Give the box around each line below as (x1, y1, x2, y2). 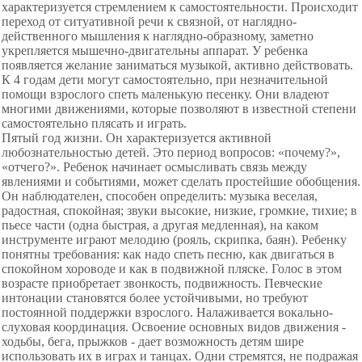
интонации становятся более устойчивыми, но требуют (2, 291, 308, 305)
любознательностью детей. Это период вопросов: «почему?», (2, 145, 340, 159)
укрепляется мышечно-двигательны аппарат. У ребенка (2, 44, 308, 57)
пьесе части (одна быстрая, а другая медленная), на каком (2, 218, 318, 232)
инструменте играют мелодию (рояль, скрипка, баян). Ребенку (2, 233, 347, 246)
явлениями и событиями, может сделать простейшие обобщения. (2, 175, 360, 188)
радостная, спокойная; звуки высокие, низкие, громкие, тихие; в (2, 204, 357, 217)
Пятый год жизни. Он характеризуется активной (2, 131, 271, 145)
